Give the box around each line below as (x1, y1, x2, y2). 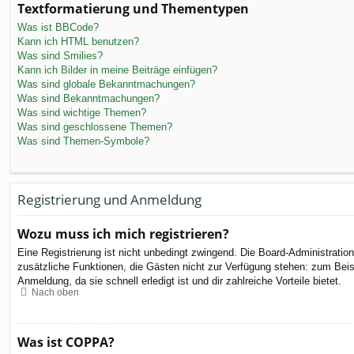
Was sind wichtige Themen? (17, 106, 146, 119)
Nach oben (32, 286, 79, 298)
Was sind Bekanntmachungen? (17, 92, 160, 104)
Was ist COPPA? (17, 333, 115, 351)
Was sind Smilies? (17, 49, 103, 62)
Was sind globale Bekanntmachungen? (17, 77, 195, 90)
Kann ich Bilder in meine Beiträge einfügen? (17, 63, 217, 76)
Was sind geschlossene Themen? (17, 120, 172, 133)
